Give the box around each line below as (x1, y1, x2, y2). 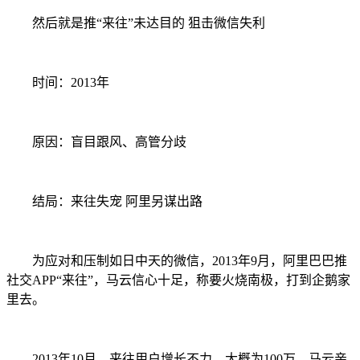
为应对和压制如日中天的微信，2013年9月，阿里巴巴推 (6, 253, 347, 268)
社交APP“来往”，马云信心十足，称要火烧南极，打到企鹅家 (6, 272, 350, 287)
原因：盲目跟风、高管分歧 (6, 134, 186, 149)
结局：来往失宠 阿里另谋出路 (6, 194, 202, 208)
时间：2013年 (6, 75, 109, 89)
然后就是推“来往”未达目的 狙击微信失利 (6, 15, 265, 30)
